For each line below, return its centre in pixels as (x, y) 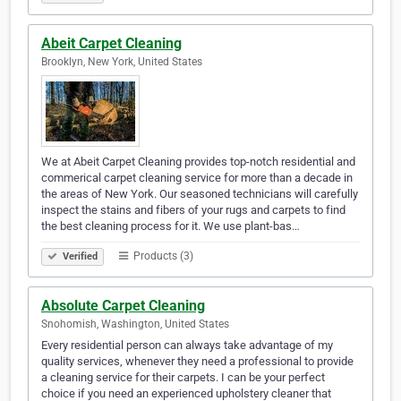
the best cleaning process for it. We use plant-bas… (171, 226)
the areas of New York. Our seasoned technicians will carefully (200, 194)
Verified (79, 257)
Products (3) (162, 256)
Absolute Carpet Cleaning (123, 306)
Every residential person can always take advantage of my (187, 346)
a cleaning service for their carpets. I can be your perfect (183, 378)
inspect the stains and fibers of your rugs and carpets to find (193, 210)
